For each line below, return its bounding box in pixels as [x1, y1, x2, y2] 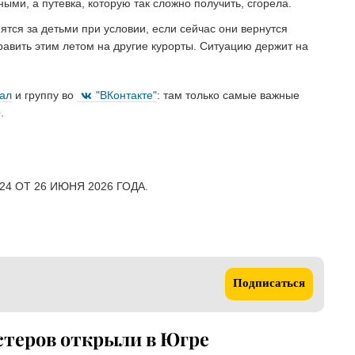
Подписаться [233, 278, 305, 291]
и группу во [12, 88, 77, 101]
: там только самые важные [157, 88, 300, 101]
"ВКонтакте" [96, 88, 157, 101]
